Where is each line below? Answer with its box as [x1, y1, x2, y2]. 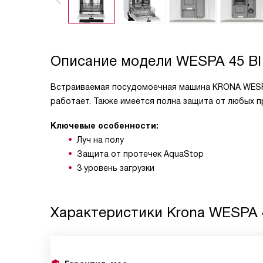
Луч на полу [77, 135, 124, 144]
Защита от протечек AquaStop [77, 149, 204, 159]
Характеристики [50, 204, 167, 220]
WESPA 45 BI [176, 53, 261, 69]
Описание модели [50, 53, 176, 69]
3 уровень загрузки [77, 163, 154, 173]
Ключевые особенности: [50, 121, 159, 130]
